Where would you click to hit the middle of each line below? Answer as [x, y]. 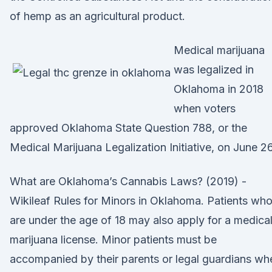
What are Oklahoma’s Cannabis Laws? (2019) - [128, 181]
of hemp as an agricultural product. [97, 16]
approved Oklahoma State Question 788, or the [128, 128]
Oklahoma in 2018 [219, 89]
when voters [205, 108]
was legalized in [214, 70]
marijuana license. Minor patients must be [113, 240]
